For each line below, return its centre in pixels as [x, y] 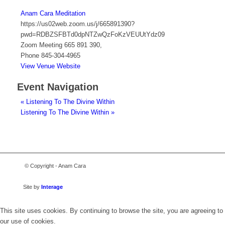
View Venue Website [50, 66]
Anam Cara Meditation [53, 14]
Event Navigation [58, 87]
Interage [52, 187]
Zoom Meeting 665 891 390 [60, 45]
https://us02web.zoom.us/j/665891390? [77, 24]
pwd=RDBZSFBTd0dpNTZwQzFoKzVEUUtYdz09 [92, 35]
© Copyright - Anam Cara [51, 166]
